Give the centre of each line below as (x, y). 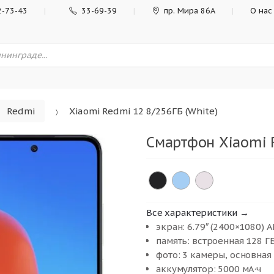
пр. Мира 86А (189, 11)
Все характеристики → (198, 212)
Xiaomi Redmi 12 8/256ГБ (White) (143, 111)
